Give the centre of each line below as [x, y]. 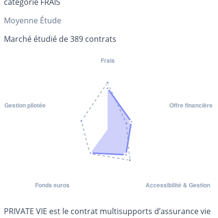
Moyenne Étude [33, 20]
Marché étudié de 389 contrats [60, 39]
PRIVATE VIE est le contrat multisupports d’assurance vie [107, 211]
